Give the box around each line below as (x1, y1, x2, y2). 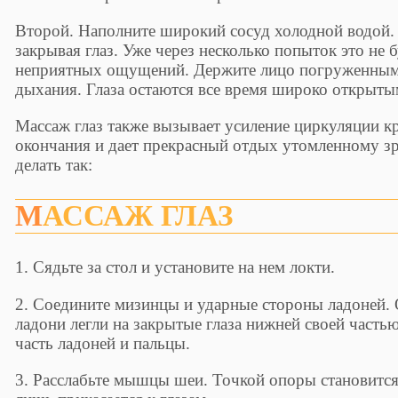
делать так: (15, 155, 93, 175)
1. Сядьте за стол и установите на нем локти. (15, 258, 336, 277)
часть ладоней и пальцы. (15, 333, 191, 353)
